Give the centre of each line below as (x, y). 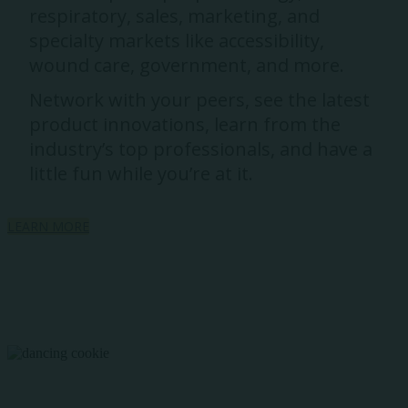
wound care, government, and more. (187, 65)
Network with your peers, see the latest (199, 100)
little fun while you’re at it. (141, 173)
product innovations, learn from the (185, 124)
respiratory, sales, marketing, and (174, 16)
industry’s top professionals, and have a (201, 149)
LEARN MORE (48, 226)
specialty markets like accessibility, (177, 41)
